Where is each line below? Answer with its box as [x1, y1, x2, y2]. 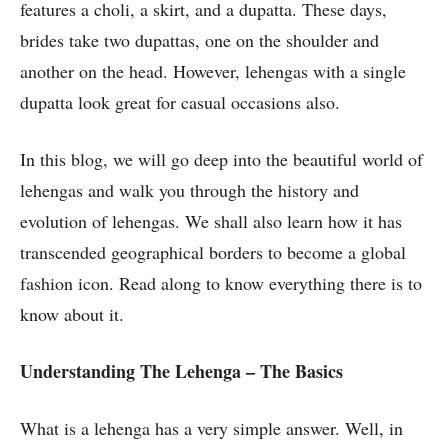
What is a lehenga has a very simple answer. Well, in [20, 416, 403, 441]
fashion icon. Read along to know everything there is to [20, 271, 422, 296]
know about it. [20, 302, 124, 327]
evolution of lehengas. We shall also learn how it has [20, 209, 402, 234]
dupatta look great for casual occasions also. [20, 90, 346, 115]
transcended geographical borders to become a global [20, 240, 406, 265]
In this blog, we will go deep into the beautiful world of [20, 147, 423, 172]
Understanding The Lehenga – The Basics [20, 358, 349, 385]
